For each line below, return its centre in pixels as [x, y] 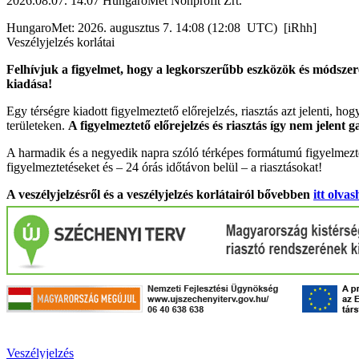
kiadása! [29, 83]
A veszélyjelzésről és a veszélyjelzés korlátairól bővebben [160, 194]
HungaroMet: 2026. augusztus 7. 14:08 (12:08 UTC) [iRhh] [161, 27]
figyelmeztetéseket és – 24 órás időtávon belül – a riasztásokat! [164, 167]
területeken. [37, 125]
